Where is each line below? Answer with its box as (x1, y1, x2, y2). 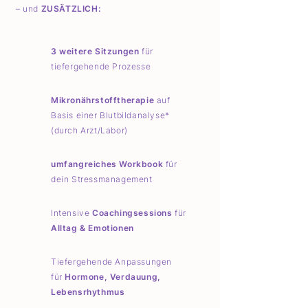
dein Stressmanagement (51, 174, 153, 184)
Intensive (51, 208, 92, 218)
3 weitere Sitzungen (51, 46, 140, 56)
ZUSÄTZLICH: (41, 3, 101, 14)
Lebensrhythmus (51, 287, 125, 297)
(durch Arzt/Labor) (51, 125, 128, 135)
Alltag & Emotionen (51, 223, 134, 233)
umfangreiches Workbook (51, 159, 166, 169)
